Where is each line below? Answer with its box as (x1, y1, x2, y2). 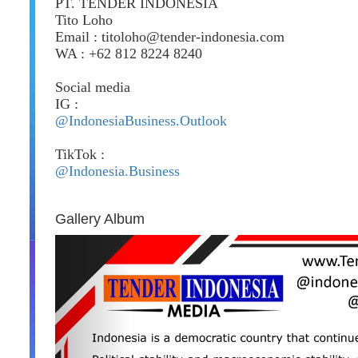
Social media (55, 79, 130, 95)
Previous (92, 234, 154, 252)
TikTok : (55, 146, 105, 162)
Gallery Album (55, 211, 145, 227)
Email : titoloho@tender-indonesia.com (55, 29, 284, 45)
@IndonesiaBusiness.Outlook (55, 113, 227, 129)
